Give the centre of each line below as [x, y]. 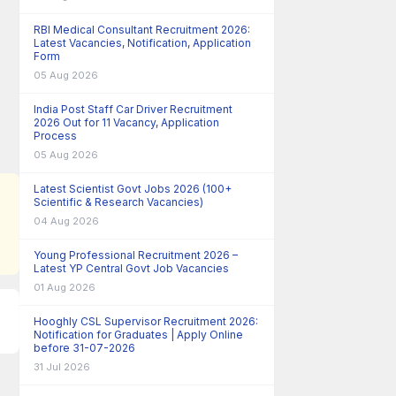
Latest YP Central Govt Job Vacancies [131, 268]
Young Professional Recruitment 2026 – [136, 255]
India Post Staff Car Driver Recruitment [133, 109]
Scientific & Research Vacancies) [118, 202]
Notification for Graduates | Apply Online [138, 335]
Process [55, 136]
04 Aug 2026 [66, 221]
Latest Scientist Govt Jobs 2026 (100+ [133, 189]
